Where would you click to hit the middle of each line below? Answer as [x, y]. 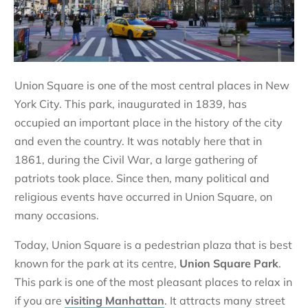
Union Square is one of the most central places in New [152, 86]
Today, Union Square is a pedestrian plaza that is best [153, 245]
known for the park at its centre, [97, 264]
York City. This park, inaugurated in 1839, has [131, 104]
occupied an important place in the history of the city [148, 123]
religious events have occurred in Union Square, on [143, 197]
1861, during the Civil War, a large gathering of [136, 160]
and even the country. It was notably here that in [138, 141]
